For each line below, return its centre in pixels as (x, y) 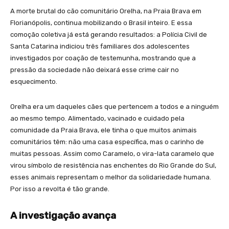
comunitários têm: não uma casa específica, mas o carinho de (107, 142)
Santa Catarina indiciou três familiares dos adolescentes (100, 46)
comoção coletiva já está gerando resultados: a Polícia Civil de (109, 34)
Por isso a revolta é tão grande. (60, 189)
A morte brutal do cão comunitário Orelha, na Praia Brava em (106, 11)
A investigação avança (63, 215)
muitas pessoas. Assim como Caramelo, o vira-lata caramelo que (112, 153)
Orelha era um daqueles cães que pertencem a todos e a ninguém (114, 106)
